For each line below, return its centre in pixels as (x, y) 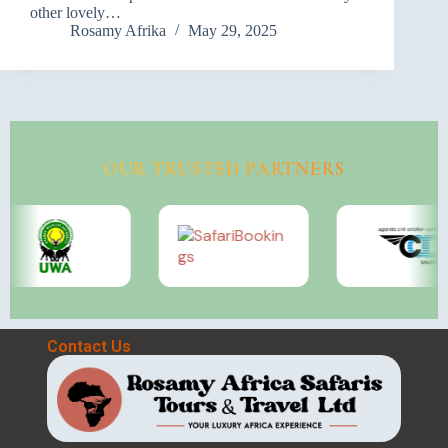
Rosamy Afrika (118, 31)
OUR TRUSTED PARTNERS (224, 168)
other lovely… (75, 13)
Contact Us (88, 346)
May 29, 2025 (232, 31)
